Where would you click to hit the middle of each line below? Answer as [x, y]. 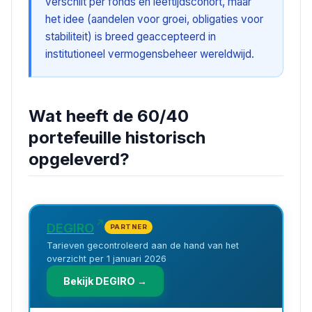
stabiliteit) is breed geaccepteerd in [131, 37]
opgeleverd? [79, 159]
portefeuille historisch [117, 138]
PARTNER [129, 226]
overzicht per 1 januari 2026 [107, 258]
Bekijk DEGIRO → [105, 281]
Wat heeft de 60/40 [109, 116]
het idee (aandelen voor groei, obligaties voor [154, 19]
